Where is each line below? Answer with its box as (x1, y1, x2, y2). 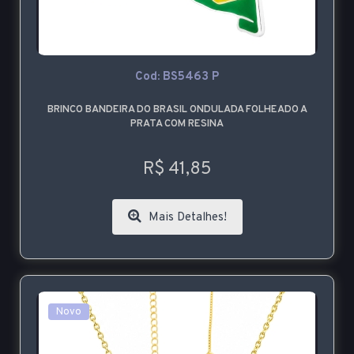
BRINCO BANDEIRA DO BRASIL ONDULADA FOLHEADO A (47, 104, 307, 117)
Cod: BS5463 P (135, 70, 219, 85)
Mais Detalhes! (145, 210, 227, 226)
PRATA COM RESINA (130, 118, 224, 131)
